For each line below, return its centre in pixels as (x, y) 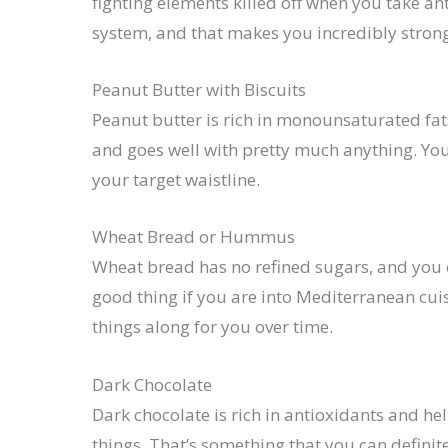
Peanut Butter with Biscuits (199, 90)
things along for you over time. (212, 327)
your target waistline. (176, 180)
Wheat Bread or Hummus (193, 237)
